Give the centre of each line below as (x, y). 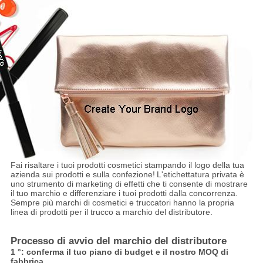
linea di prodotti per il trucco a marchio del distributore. (111, 212)
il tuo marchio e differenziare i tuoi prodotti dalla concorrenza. (124, 193)
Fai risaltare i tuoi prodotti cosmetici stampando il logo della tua (127, 165)
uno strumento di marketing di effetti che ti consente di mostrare (129, 184)
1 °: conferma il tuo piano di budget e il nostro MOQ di (119, 252)
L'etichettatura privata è (200, 175)
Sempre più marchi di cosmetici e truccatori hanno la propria (122, 203)
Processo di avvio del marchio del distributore (118, 241)
